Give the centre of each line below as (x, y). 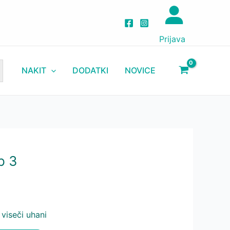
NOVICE (140, 71)
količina (67, 21)
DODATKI (91, 71)
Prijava (172, 39)
